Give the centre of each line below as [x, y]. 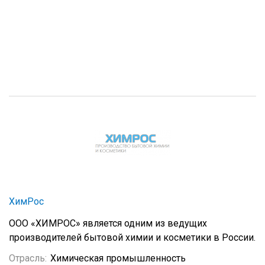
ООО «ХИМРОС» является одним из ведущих [108, 223]
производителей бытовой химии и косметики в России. [132, 237]
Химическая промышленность [118, 258]
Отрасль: [28, 258]
